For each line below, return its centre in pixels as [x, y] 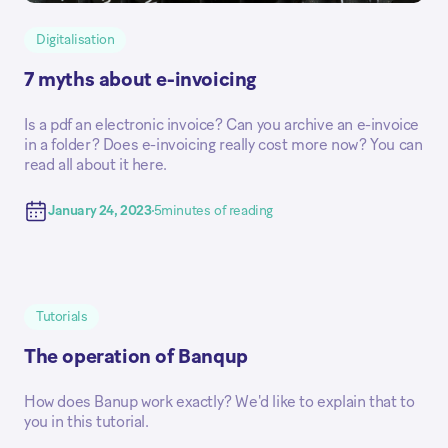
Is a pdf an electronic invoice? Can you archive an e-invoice [222, 124]
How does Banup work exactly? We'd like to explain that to [219, 401]
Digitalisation [75, 39]
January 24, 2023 [100, 211]
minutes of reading [217, 211]
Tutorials [62, 316]
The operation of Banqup [136, 356]
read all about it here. [95, 164]
